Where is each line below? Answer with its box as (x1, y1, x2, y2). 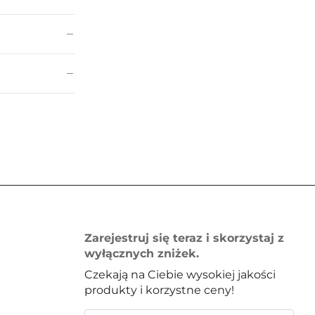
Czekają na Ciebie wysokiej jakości (84, 268, 276, 282)
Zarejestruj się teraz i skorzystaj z (84, 231, 284, 245)
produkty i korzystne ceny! (84, 283, 234, 297)
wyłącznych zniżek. (84, 247, 199, 261)
